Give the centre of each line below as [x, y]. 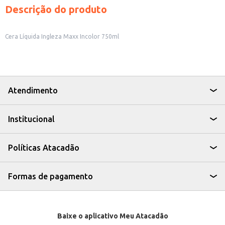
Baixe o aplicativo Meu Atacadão [113, 216]
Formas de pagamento [50, 176]
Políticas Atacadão [44, 148]
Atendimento [33, 90]
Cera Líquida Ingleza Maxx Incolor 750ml [62, 36]
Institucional [31, 119]
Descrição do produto [56, 9]
